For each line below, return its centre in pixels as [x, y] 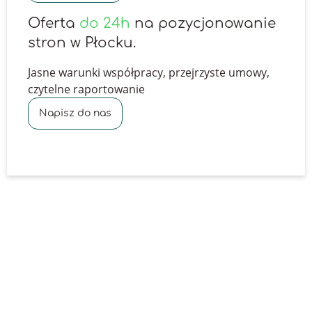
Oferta [54, 23]
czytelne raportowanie [86, 89]
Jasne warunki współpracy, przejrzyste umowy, [149, 72]
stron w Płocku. [82, 42]
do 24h [105, 23]
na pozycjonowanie [203, 23]
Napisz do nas [75, 113]
